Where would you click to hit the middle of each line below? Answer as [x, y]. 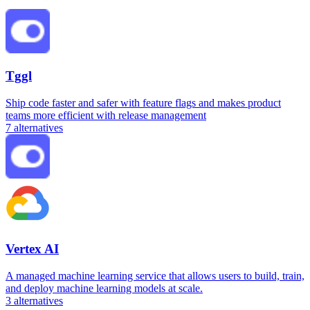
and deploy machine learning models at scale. [104, 288]
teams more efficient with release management [106, 116]
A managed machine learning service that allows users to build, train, [155, 275]
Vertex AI [32, 248]
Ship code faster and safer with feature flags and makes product [143, 103]
